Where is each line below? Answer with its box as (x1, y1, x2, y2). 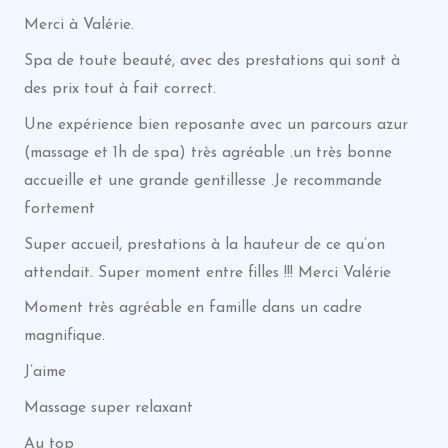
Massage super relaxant (23, 399, 193, 416)
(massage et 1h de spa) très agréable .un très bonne (23, 144, 392, 161)
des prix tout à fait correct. (23, 81, 216, 97)
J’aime (23, 364, 66, 380)
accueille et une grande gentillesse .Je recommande (23, 172, 382, 189)
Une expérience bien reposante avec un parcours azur (23, 116, 408, 133)
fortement (23, 200, 95, 217)
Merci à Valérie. (23, 17, 134, 34)
